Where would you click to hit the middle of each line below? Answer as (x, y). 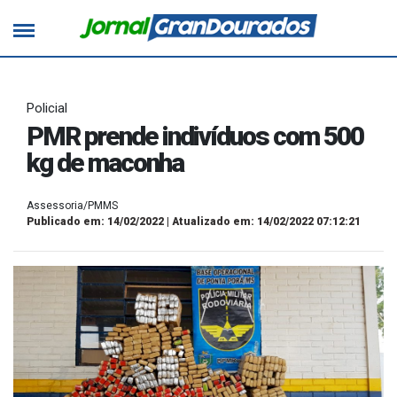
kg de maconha (105, 163)
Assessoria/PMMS (72, 206)
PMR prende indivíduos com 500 (195, 136)
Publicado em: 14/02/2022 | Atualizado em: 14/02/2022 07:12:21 (194, 222)
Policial (47, 109)
